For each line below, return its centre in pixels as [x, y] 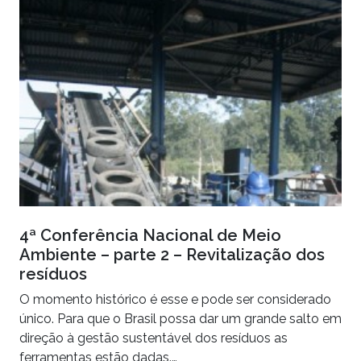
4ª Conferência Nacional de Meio [150, 235]
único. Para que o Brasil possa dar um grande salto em [180, 318]
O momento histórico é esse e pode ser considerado [175, 299]
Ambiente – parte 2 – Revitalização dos [172, 254]
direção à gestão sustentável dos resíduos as [154, 338]
